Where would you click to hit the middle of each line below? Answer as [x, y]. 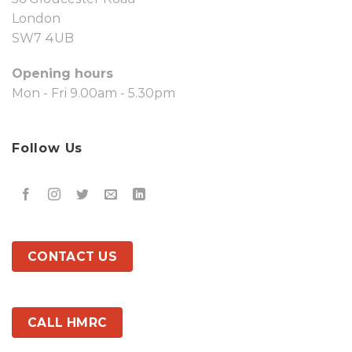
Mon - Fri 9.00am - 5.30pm [93, 93]
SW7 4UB [43, 38]
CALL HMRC [67, 323]
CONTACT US [72, 256]
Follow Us [48, 148]
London [36, 18]
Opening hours [62, 74]
